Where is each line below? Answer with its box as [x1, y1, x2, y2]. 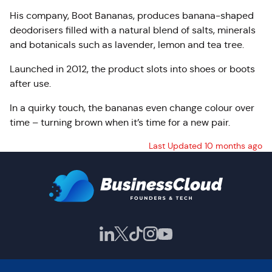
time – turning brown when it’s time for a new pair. [10, 117, 230, 128]
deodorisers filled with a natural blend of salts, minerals [10, 24, 256, 36]
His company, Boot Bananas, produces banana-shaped [10, 10, 254, 21]
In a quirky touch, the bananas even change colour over [10, 102, 254, 114]
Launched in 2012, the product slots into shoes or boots [10, 63, 255, 75]
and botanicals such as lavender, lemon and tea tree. [10, 39, 244, 50]
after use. [10, 78, 53, 89]
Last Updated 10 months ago [149, 140, 262, 151]
